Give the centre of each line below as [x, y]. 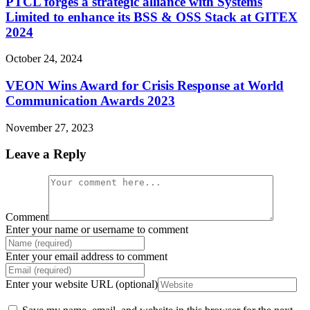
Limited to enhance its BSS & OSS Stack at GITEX [152, 17]
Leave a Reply [46, 154]
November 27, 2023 [49, 127]
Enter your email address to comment [86, 257]
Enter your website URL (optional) [82, 284]
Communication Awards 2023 [90, 100]
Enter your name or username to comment [97, 230]
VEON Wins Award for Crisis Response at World [145, 85]
